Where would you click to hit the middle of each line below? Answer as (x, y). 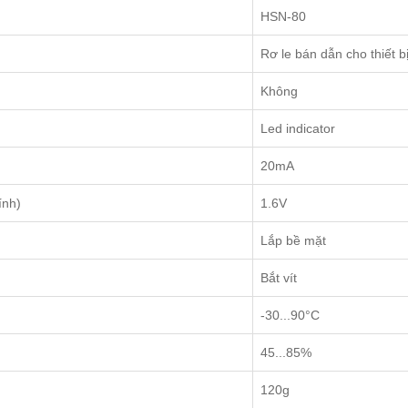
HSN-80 (283, 17)
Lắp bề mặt (293, 241)
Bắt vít (279, 278)
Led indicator (298, 129)
